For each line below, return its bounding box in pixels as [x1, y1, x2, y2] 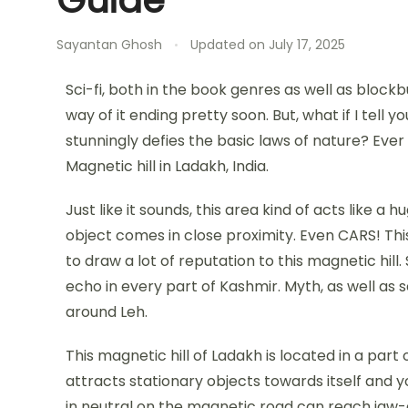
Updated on [189, 35, 269, 54]
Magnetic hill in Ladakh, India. [65, 155, 269, 177]
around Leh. [65, 301, 148, 322]
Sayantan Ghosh [56, 35, 162, 54]
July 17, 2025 [268, 35, 345, 54]
